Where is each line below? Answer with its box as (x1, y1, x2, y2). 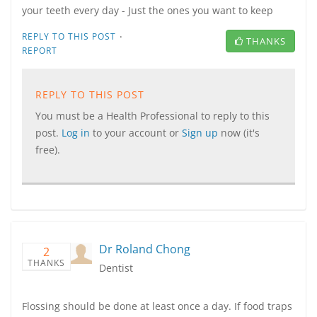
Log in (62, 126, 93, 139)
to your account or (93, 126, 182, 139)
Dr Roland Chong (99, 241, 190, 257)
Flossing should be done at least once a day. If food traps (22, 299, 292, 313)
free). (35, 143, 60, 156)
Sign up (182, 126, 221, 139)
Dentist (99, 261, 133, 275)
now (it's (221, 126, 260, 139)
